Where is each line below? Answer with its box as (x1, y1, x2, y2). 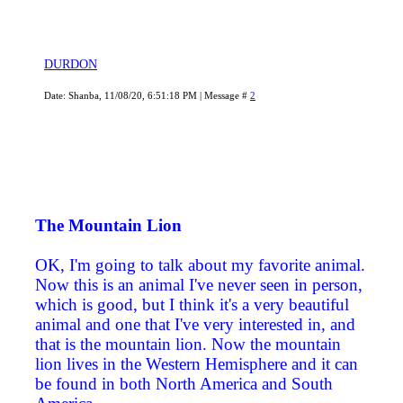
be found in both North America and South (35, 374, 333, 394)
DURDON (44, 58, 97, 72)
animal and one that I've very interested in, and (35, 315, 355, 335)
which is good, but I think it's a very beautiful (35, 295, 349, 315)
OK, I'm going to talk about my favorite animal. (35, 255, 365, 275)
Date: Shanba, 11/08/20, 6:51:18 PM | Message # (44, 90, 250, 102)
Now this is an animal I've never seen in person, (35, 275, 363, 295)
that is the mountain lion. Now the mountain (35, 335, 341, 354)
